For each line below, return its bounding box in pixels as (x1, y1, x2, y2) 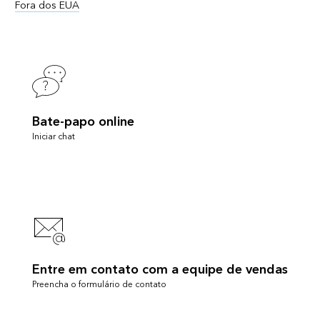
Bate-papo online (31, 110, 134, 133)
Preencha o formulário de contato (31, 276, 166, 292)
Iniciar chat (31, 129, 75, 144)
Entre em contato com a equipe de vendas (31, 258, 288, 281)
